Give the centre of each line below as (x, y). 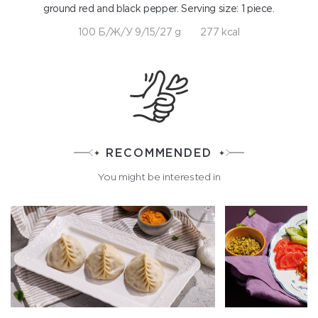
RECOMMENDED (159, 153)
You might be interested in (159, 177)
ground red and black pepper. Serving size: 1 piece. (159, 9)
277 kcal (220, 32)
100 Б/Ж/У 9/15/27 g (130, 32)
